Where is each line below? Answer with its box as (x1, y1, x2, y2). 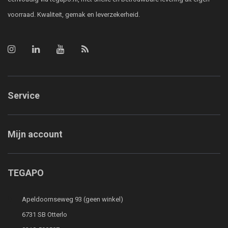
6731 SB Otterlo (22, 211, 67, 218)
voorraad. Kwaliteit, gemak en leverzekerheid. (8, 11, 140, 18)
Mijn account (8, 129, 63, 139)
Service (8, 90, 40, 101)
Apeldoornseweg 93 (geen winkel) (22, 195, 123, 203)
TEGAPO (8, 167, 44, 178)
